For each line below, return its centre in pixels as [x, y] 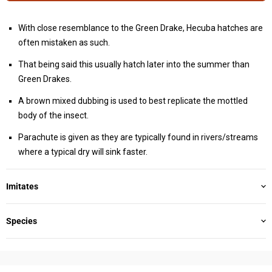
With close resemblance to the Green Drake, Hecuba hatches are [141, 28]
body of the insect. [53, 115]
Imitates [22, 186]
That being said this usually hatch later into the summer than [134, 64]
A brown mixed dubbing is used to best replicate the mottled [133, 100]
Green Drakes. [45, 79]
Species [22, 221]
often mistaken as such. [64, 42]
